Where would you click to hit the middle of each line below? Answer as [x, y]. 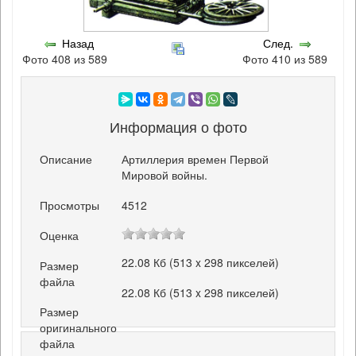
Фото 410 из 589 [288, 58]
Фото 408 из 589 [68, 58]
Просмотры [70, 205]
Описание [66, 159]
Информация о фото [178, 127]
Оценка [60, 235]
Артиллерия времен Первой [195, 159]
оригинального [79, 328]
